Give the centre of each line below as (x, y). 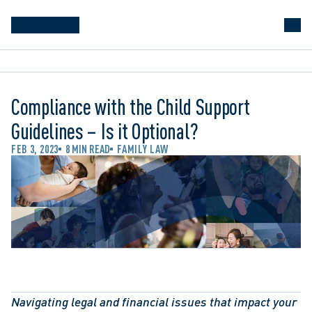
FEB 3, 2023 (35, 149)
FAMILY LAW (143, 149)
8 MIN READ (88, 149)
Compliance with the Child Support (131, 107)
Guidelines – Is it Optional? (105, 131)
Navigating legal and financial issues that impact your (154, 302)
